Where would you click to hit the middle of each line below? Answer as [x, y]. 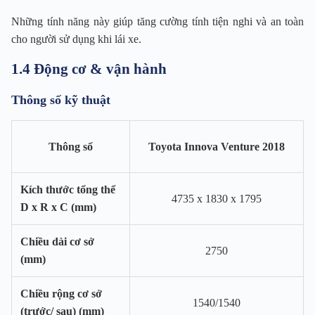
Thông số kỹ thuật [61, 100]
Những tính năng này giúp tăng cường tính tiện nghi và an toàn [157, 22]
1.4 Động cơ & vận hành [89, 69]
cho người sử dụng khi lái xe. [76, 39]
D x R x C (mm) [58, 207]
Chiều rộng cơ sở [61, 294]
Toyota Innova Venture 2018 [217, 147]
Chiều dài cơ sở [57, 242]
